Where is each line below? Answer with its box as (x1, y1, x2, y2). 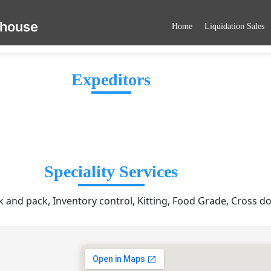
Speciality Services (44, 162, 178, 181)
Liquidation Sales (204, 21, 264, 31)
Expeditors (71, 70, 151, 90)
